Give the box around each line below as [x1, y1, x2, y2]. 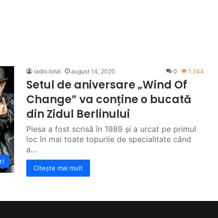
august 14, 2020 [71, 68, 115, 75]
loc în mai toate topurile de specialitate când [26, 134, 191, 144]
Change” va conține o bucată [26, 92, 191, 107]
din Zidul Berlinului [26, 107, 130, 122]
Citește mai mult [34, 164, 83, 172]
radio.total [34, 68, 61, 75]
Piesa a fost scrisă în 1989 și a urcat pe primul [26, 124, 196, 134]
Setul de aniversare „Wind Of [26, 77, 187, 92]
